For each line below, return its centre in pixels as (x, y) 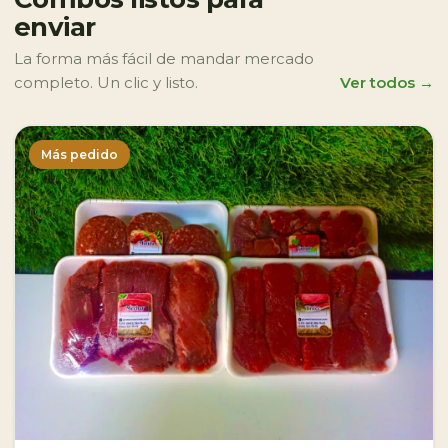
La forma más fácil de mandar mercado (164, 58)
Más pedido (79, 154)
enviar (55, 27)
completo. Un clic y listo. (106, 82)
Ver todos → (387, 82)
